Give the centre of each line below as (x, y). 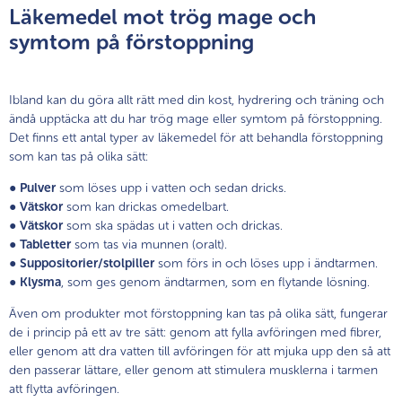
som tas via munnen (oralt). (149, 244)
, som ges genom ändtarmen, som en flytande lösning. (215, 282)
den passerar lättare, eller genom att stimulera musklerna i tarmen (193, 370)
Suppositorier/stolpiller (87, 263)
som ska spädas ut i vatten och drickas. (173, 225)
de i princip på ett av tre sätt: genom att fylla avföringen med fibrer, (195, 332)
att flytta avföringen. (64, 389)
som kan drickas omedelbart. (146, 206)
